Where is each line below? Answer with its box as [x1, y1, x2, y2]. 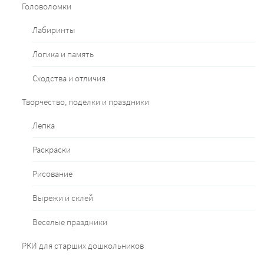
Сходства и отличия [32, 72, 105, 84]
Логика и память [32, 48, 94, 60]
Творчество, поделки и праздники [22, 96, 149, 108]
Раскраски [32, 144, 71, 156]
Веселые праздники [32, 216, 107, 228]
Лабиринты [32, 24, 75, 36]
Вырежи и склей [32, 192, 93, 204]
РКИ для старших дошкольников [22, 240, 144, 252]
